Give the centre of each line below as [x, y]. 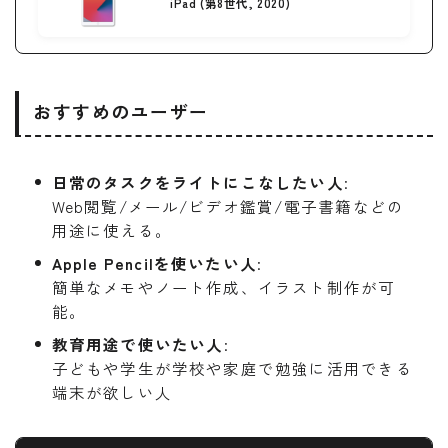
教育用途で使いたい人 [137, 343]
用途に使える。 [111, 229]
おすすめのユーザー [121, 110]
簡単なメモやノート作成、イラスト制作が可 [223, 286]
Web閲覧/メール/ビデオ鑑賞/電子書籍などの [228, 205]
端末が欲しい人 [111, 391]
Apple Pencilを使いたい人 [154, 262]
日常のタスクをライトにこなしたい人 [197, 181]
